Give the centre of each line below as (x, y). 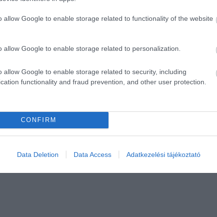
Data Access (92, 154)
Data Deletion (38, 154)
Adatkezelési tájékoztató (163, 154)
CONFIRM (39, 120)
